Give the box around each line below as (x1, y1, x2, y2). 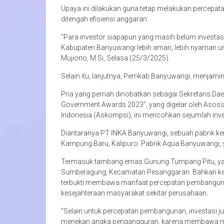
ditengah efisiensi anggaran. (61, 15, 148, 23)
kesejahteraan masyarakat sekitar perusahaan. (61, 189, 208, 197)
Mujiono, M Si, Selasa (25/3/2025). (61, 54, 170, 62)
